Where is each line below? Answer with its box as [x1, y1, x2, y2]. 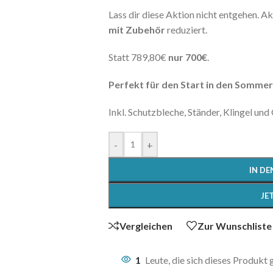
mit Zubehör [108, 24, 165, 36]
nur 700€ [168, 51, 207, 63]
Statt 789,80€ [108, 51, 168, 63]
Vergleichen [119, 219, 172, 232]
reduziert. [165, 24, 207, 36]
